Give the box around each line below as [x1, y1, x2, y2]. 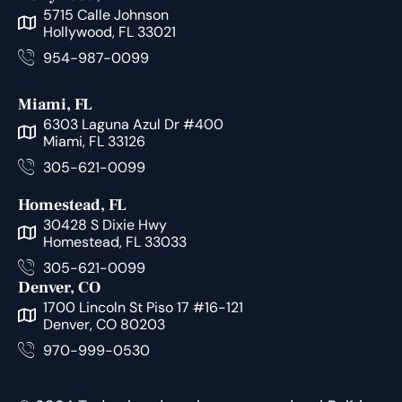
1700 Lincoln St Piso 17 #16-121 [42, 298, 243, 318]
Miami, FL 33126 [42, 132, 145, 152]
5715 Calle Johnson [42, 5, 169, 25]
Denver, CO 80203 [42, 315, 165, 335]
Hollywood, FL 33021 [42, 22, 176, 42]
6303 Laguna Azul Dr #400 [42, 115, 223, 135]
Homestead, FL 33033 [42, 232, 187, 252]
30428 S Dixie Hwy [42, 215, 167, 235]
